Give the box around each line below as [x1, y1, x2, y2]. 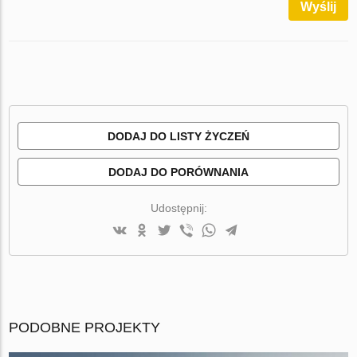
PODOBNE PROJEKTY [9, 319, 161, 335]
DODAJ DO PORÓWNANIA [108, 165, 249, 178]
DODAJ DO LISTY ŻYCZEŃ [108, 129, 249, 143]
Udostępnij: [150, 201, 207, 214]
